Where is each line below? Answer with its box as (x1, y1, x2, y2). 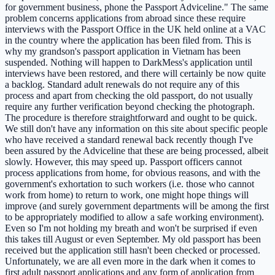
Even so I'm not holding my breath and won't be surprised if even (5, 222, 257, 233)
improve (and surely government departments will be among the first (5, 200, 269, 211)
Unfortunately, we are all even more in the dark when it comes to (5, 255, 255, 266)
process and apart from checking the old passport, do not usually (5, 90, 253, 101)
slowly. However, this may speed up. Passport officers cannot (5, 156, 242, 167)
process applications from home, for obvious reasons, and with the (5, 167, 260, 178)
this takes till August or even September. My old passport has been (5, 233, 261, 244)
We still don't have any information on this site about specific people (5, 123, 268, 134)
